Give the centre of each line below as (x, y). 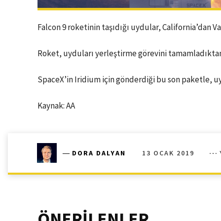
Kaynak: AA (56, 106)
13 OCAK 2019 (168, 153)
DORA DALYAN (99, 153)
